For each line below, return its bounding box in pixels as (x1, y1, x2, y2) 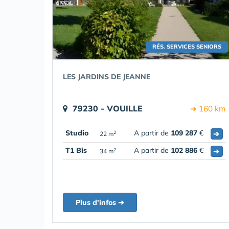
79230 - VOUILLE (73, 103, 143, 113)
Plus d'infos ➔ (76, 198, 124, 207)
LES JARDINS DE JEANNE (63, 72, 150, 81)
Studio (65, 128, 88, 138)
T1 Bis (65, 146, 87, 155)
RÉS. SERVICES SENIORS (152, 43, 221, 50)
